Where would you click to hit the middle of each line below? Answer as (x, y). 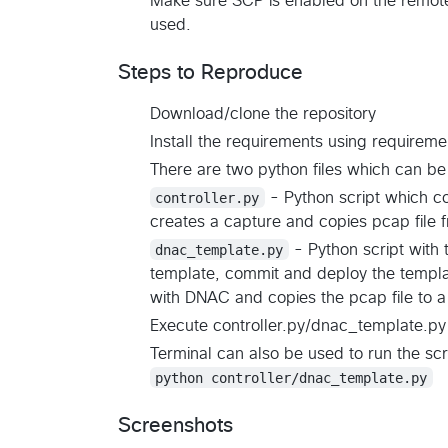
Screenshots (175, 425)
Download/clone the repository (263, 113)
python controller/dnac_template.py (291, 377)
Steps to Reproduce (210, 72)
